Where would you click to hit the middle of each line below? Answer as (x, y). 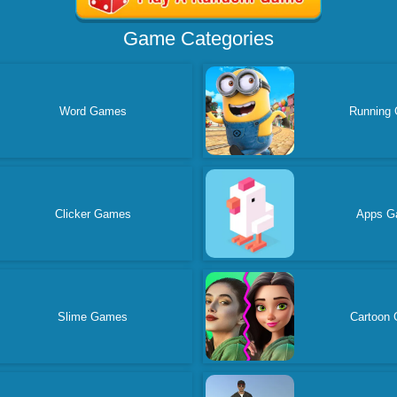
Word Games (93, 111)
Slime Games (93, 316)
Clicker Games (93, 214)
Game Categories (198, 39)
